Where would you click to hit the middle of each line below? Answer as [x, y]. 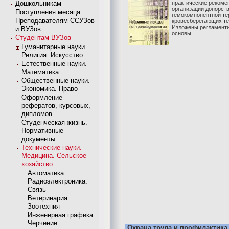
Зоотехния [44, 206]
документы [38, 139]
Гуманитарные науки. [54, 47]
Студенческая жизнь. [54, 122]
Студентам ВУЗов [43, 38]
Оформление [42, 97]
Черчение [42, 223]
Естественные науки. [54, 64]
